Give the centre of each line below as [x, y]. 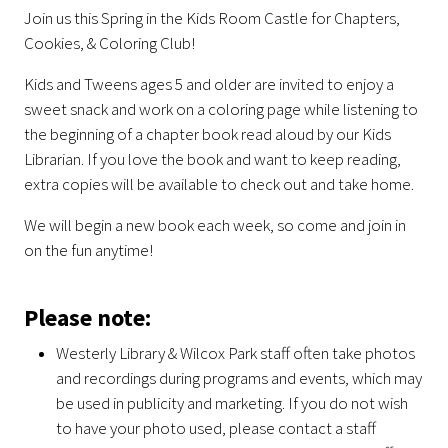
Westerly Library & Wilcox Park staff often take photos [235, 352]
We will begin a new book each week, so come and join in [215, 224]
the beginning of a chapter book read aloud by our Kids [207, 133]
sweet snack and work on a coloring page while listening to [221, 108]
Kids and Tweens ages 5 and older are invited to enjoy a [209, 83]
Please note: [87, 317]
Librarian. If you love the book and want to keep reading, [212, 158]
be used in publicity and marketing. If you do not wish [232, 402]
